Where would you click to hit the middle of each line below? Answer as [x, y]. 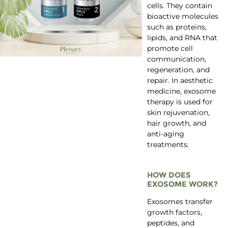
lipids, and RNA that [182, 38]
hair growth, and [176, 123]
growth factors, [174, 212]
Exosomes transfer [180, 201]
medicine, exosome [181, 91]
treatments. [168, 145]
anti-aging [165, 134]
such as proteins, [177, 27]
